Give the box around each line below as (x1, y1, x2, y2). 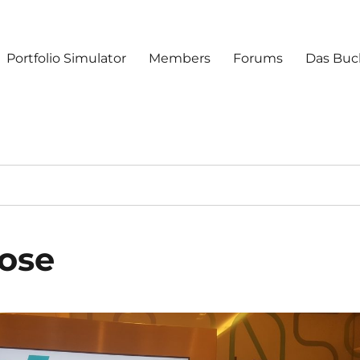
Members (149, 50, 211, 66)
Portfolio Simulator (6, 50, 127, 66)
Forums (233, 50, 284, 66)
